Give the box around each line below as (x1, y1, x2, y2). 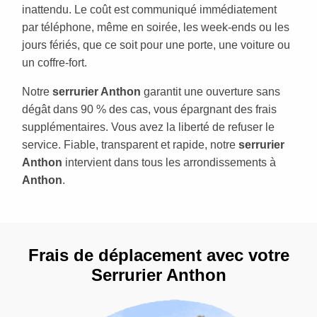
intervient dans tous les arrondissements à (62, 156, 276, 168)
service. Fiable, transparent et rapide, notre (22, 138, 238, 151)
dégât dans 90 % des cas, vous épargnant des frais (22, 103, 277, 115)
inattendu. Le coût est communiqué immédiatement (22, 3, 277, 16)
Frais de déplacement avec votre (28, 245, 289, 265)
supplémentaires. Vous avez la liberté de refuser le (22, 120, 275, 133)
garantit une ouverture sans (141, 85, 280, 98)
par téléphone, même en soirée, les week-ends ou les (22, 21, 289, 33)
